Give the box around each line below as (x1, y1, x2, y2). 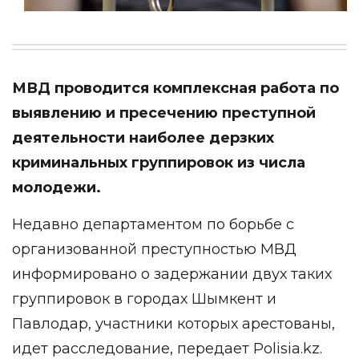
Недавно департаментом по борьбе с (12, 216, 294, 233)
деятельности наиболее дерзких (12, 129, 274, 147)
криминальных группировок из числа (12, 154, 305, 171)
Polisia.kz (253, 340, 320, 357)
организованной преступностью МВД (12, 240, 296, 258)
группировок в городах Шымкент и (12, 290, 276, 308)
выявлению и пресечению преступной (12, 104, 316, 122)
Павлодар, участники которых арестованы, (12, 315, 335, 333)
